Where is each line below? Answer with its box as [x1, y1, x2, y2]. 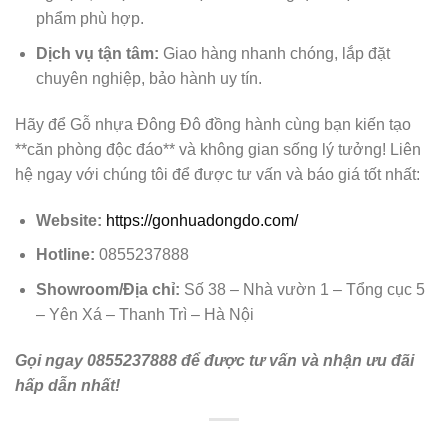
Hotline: [35, 246, 95, 264]
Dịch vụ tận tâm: [35, 45, 159, 63]
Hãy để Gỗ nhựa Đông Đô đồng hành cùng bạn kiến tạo [15, 115, 411, 133]
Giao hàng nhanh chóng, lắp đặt [158, 45, 390, 63]
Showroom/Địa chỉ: [35, 280, 180, 298]
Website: [35, 211, 102, 229]
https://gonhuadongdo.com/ [105, 211, 298, 229]
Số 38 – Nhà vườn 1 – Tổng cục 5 [179, 280, 425, 298]
